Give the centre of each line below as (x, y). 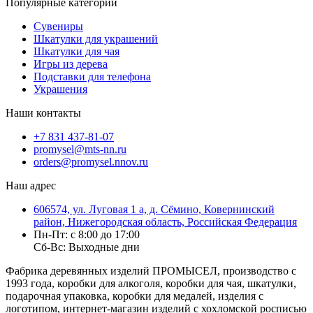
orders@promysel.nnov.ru (91, 161)
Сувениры (58, 26)
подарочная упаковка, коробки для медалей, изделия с (134, 296)
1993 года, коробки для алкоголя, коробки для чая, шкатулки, (151, 283)
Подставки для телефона (92, 76)
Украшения (60, 89)
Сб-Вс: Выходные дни (87, 247)
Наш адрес (31, 185)
